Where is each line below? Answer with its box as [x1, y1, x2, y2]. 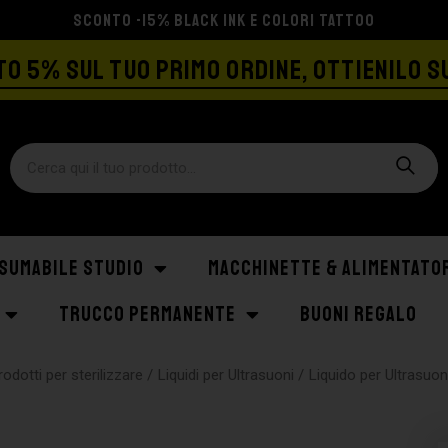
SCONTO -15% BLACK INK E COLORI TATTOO [73, 9, 375, 31]
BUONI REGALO [300, 302, 417, 327]
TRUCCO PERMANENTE [59, 302, 236, 327]
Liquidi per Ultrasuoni [157, 366, 295, 384]
